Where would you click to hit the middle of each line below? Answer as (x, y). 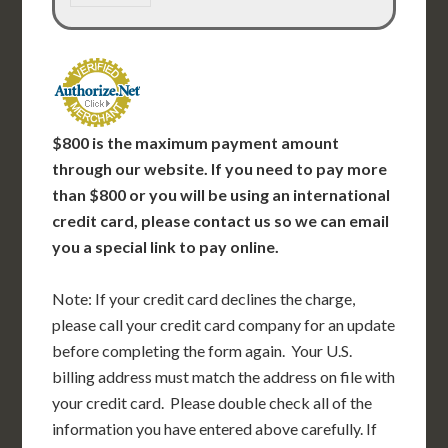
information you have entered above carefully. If (215, 428)
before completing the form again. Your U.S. (202, 350)
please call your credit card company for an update (224, 324)
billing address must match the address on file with (224, 376)
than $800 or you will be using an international (221, 194)
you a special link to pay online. (166, 246)
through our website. (130, 168)
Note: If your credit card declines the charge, (204, 298)
